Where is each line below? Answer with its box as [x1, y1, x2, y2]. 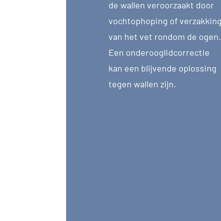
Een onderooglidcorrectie [108, 46, 210, 58]
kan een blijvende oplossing [108, 62, 217, 74]
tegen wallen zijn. [108, 78, 176, 89]
